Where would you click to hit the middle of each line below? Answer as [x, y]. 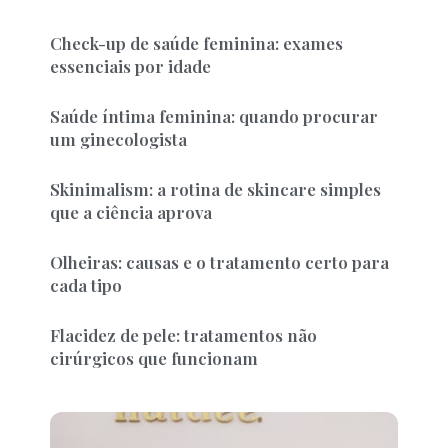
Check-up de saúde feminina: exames [196, 43]
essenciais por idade [130, 66]
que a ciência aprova [131, 212]
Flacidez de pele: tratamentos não [183, 335]
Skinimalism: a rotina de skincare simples [215, 189]
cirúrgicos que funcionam [154, 358]
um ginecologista [118, 139]
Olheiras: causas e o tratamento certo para [219, 262]
